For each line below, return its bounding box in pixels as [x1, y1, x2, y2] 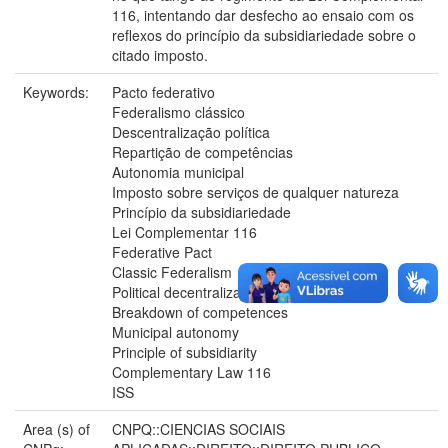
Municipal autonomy [112, 321, 239, 342]
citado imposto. [112, 44, 208, 65]
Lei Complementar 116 [112, 221, 257, 242]
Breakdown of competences [112, 301, 288, 322]
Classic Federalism [112, 261, 232, 282]
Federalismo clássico [112, 101, 245, 122]
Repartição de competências [112, 141, 293, 162]
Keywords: [23, 81, 93, 102]
